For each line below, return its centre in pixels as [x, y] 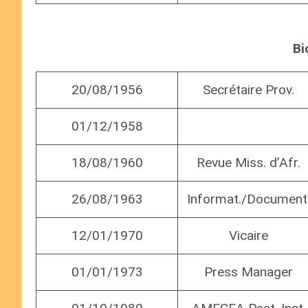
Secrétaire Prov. [249, 90]
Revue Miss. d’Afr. [249, 163]
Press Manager [249, 272]
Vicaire [249, 236]
